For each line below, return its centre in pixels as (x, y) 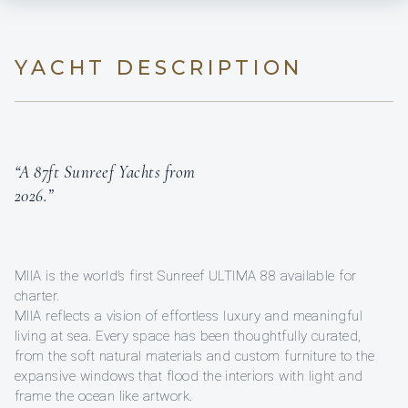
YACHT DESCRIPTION (159, 68)
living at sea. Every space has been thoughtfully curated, (188, 337)
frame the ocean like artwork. (104, 397)
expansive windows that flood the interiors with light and (189, 377)
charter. (37, 296)
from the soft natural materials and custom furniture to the (195, 357)
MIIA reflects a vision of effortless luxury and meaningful (189, 316)
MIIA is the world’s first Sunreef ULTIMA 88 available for (186, 276)
